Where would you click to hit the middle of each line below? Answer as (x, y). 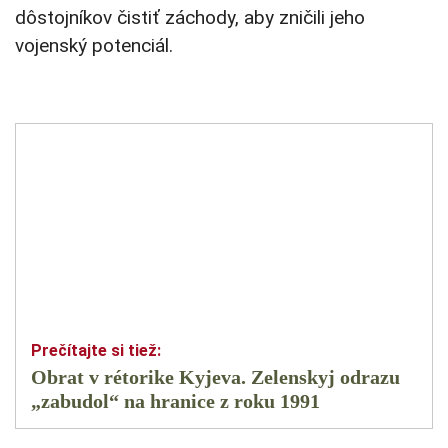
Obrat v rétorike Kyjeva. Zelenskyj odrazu (215, 377)
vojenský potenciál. (94, 46)
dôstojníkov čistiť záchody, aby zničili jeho (190, 18)
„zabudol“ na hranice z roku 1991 (175, 401)
